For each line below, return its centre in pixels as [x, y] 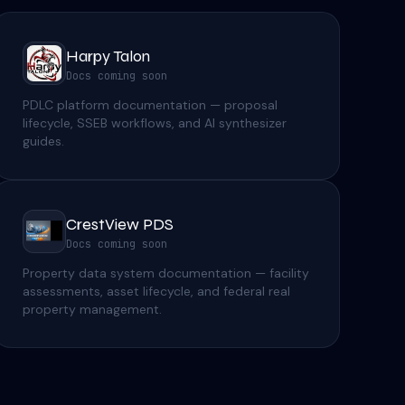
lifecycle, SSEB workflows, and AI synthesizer [155, 122]
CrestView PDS [120, 224]
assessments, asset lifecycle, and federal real [156, 291]
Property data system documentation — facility [166, 273]
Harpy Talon [108, 56]
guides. [43, 141]
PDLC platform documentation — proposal [150, 104]
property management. [92, 309]
